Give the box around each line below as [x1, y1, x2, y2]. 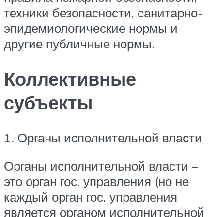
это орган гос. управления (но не [4, 173, 189, 189]
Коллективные [4, 67, 136, 91]
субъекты [4, 91, 93, 115]
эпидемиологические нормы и [4, 20, 178, 36]
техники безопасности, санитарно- [4, 5, 203, 21]
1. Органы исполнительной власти [4, 130, 202, 146]
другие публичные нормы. [4, 36, 155, 52]
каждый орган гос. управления [4, 188, 177, 204]
